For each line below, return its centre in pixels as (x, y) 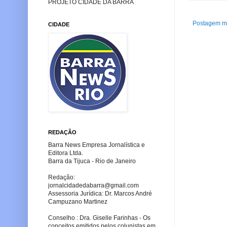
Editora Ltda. (66, 153)
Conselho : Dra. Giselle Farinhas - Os (99, 218)
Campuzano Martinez (78, 202)
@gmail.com (122, 185)
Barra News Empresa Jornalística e (97, 145)
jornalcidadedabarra (76, 185)
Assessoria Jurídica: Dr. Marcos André (100, 194)
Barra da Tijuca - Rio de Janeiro (92, 161)
